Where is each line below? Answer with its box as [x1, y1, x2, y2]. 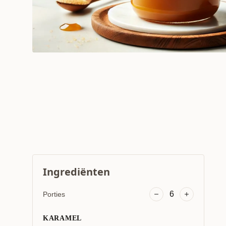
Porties [43, 190, 65, 198]
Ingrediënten [43, 165, 110, 179]
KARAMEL [43, 214, 82, 222]
